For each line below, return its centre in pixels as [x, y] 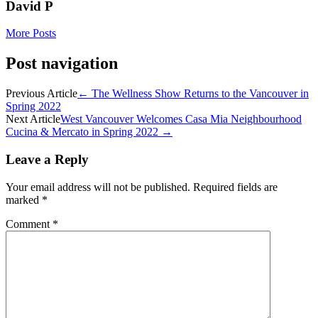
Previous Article [42, 94]
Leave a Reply [47, 159]
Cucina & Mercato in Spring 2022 [83, 132]
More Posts [31, 33]
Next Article [33, 119]
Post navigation [62, 64]
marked [24, 199]
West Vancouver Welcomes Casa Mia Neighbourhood [181, 119]
